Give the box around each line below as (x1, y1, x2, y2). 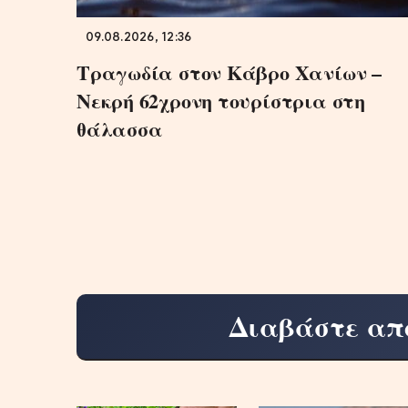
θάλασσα (76, 113, 163, 144)
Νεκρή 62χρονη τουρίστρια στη (76, 85, 365, 116)
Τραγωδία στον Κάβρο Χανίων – (76, 56, 382, 87)
